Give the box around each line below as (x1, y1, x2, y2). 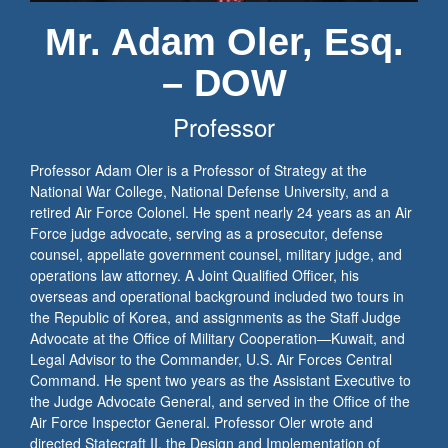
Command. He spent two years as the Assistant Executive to (30, 370, 411, 390)
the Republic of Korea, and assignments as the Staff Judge (30, 307, 401, 327)
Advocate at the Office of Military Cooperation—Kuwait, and (30, 328, 405, 348)
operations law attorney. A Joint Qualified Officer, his (30, 265, 359, 285)
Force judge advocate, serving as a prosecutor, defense (30, 223, 383, 243)
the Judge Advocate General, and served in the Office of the (30, 391, 410, 411)
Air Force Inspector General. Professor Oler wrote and (30, 412, 373, 432)
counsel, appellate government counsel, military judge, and (30, 244, 402, 264)
